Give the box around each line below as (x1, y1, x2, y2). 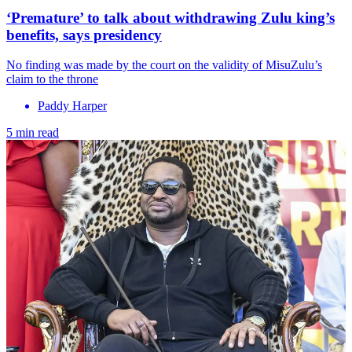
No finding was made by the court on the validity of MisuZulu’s (6, 58, 322, 72)
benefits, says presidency (6, 26, 162, 43)
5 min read (6, 126, 59, 140)
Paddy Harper (38, 99, 107, 113)
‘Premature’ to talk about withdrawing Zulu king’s (6, 9, 335, 26)
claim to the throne (6, 72, 98, 86)
